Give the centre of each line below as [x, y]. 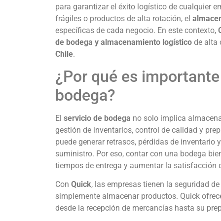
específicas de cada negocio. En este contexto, [137, 30]
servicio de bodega [97, 118]
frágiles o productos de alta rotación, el [124, 18]
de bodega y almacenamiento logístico [124, 42]
